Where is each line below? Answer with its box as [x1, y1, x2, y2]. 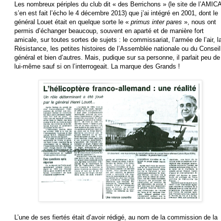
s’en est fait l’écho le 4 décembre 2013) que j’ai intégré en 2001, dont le [14, 9, 218, 17]
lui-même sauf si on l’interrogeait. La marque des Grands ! [14, 62, 180, 70]
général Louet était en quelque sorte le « [14, 18, 131, 26]
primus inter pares [131, 18, 182, 26]
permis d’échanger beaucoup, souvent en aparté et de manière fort [14, 27, 204, 35]
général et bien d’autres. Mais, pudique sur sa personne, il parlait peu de [14, 53, 220, 61]
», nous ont [182, 18, 216, 26]
